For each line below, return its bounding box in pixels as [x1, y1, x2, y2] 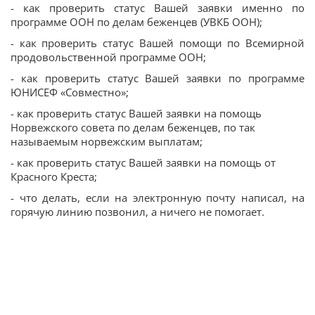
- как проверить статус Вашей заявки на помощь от [11, 155, 276, 169]
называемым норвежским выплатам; [11, 134, 202, 148]
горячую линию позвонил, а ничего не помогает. [11, 204, 264, 219]
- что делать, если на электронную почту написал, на [11, 190, 304, 205]
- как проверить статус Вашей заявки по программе [11, 70, 304, 85]
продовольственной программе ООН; [11, 49, 206, 64]
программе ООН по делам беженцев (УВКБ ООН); [11, 14, 262, 29]
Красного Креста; [11, 169, 97, 184]
